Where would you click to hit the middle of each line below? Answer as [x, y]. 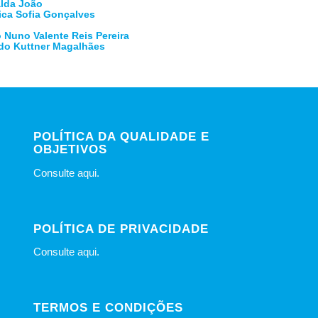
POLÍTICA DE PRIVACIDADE [121, 228]
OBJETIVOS [70, 149]
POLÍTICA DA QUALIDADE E [121, 137]
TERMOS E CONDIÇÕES [108, 308]
